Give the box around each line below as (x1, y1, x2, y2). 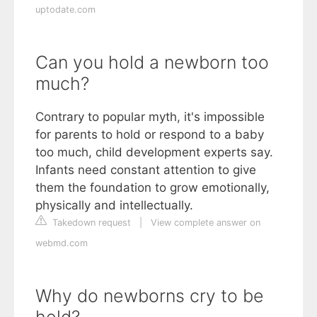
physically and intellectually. (35, 198, 193, 213)
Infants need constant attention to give (35, 163, 256, 178)
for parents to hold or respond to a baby (35, 127, 264, 142)
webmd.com (35, 238, 88, 249)
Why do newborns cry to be (35, 285, 264, 307)
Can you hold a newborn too (35, 52, 269, 74)
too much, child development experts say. (35, 145, 273, 160)
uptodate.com (35, 4, 96, 16)
